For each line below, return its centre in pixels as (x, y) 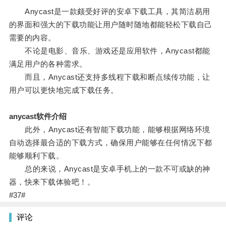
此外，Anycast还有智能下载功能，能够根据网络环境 (109, 130)
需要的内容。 (32, 38)
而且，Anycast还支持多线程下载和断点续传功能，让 (109, 77)
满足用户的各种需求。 (48, 64)
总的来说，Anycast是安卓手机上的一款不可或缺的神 (109, 169)
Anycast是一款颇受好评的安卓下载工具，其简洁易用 (109, 12)
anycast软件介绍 (38, 117)
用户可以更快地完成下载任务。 (64, 90)
